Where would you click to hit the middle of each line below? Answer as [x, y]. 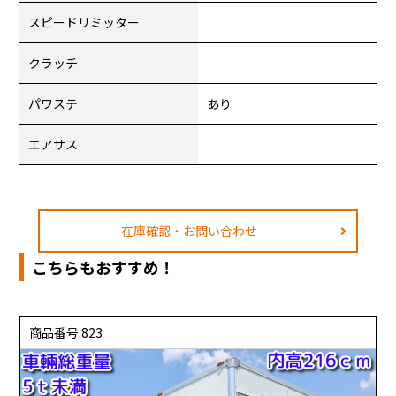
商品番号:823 [66, 333]
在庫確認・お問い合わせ [189, 231]
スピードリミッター [84, 23]
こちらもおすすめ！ [104, 267]
